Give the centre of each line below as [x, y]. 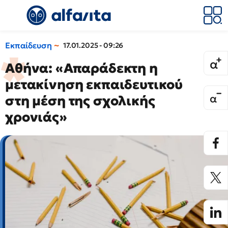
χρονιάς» [36, 117]
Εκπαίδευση [28, 45]
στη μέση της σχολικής [80, 101]
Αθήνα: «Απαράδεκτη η [81, 68]
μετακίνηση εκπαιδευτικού [94, 84]
